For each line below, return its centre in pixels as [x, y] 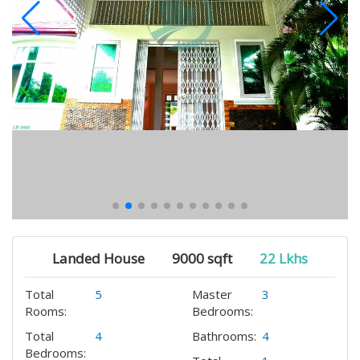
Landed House [98, 258]
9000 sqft [202, 258]
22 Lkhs [284, 258]
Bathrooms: [224, 336]
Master [212, 294]
